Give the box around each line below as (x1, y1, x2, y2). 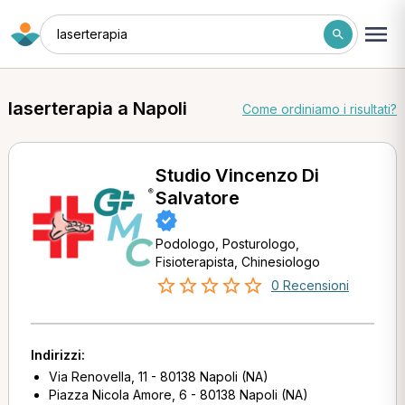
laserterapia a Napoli (7, 98, 187, 119)
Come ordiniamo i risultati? (242, 100, 398, 117)
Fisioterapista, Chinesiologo (155, 254, 320, 269)
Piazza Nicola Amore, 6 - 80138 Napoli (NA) (48, 387, 308, 402)
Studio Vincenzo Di (155, 165, 319, 186)
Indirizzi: (30, 347, 85, 363)
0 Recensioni (270, 278, 349, 293)
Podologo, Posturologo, (155, 236, 299, 251)
